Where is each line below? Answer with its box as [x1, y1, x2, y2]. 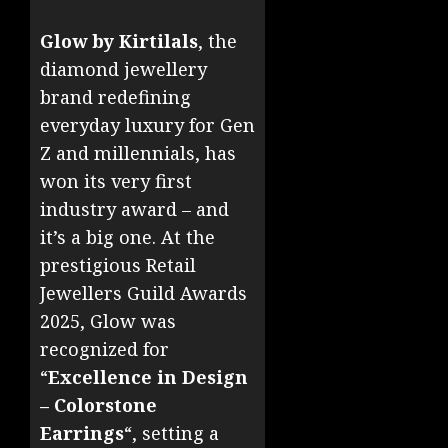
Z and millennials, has [40, 140, 236, 165]
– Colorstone [40, 392, 157, 417]
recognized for [40, 336, 169, 361]
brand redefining [40, 84, 191, 109]
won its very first [40, 168, 192, 193]
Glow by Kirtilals [40, 28, 198, 53]
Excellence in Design [48, 364, 248, 389]
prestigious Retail [40, 252, 196, 277]
